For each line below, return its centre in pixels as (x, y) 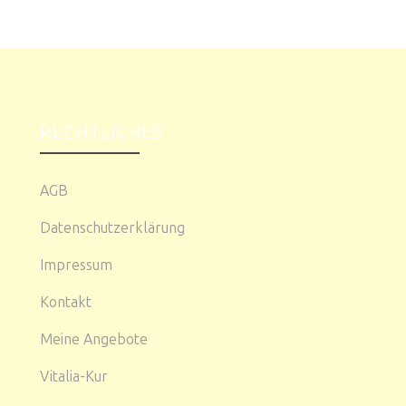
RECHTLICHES (101, 132)
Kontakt (66, 302)
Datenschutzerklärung (112, 227)
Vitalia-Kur (74, 376)
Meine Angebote (94, 339)
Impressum (76, 265)
